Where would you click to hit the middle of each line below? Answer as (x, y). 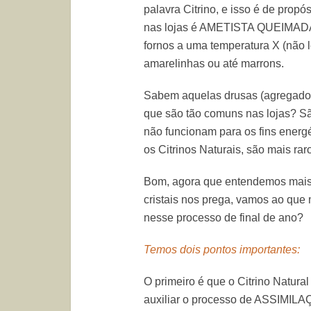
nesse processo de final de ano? (224, 218)
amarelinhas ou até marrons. (214, 64)
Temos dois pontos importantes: (222, 250)
